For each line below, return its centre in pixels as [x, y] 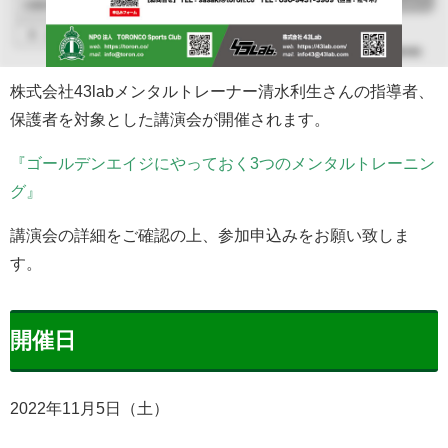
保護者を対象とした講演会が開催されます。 [170, 118]
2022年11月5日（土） [89, 408]
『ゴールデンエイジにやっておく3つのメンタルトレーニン [222, 162]
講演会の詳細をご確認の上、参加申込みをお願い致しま [210, 234]
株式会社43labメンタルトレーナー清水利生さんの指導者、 [222, 90]
